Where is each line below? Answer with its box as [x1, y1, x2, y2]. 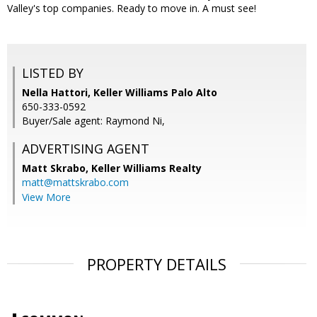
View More [22, 190, 71, 204]
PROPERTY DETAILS [87, 253, 226, 275]
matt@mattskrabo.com [22, 175, 129, 190]
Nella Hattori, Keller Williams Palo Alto [22, 86, 217, 100]
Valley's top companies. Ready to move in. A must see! [7, 1, 256, 16]
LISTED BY [22, 64, 83, 82]
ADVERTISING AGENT [22, 140, 149, 158]
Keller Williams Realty [91, 161, 202, 175]
